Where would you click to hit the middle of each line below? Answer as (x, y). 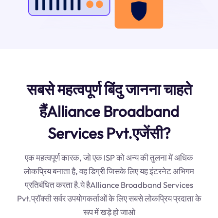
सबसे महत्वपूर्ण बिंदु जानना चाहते (109, 89)
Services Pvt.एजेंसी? (109, 133)
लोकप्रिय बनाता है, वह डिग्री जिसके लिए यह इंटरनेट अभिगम (109, 171)
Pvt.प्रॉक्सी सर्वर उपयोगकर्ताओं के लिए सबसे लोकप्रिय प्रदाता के (109, 198)
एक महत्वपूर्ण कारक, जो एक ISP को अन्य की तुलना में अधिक (109, 157)
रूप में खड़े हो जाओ (109, 212)
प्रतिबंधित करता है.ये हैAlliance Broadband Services (109, 184)
